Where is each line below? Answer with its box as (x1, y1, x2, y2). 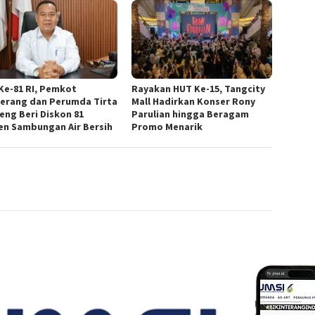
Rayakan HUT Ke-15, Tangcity (131, 82, 266, 96)
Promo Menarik (131, 120, 203, 134)
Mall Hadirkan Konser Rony (131, 95, 256, 108)
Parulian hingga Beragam (131, 108, 250, 121)
